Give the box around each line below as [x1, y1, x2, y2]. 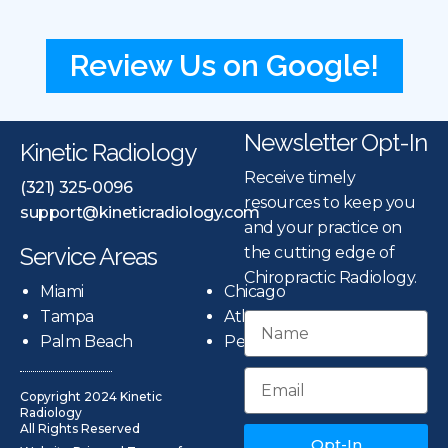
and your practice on [244, 218, 402, 238]
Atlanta [224, 307, 281, 327]
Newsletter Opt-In [244, 128, 427, 158]
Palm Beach [40, 332, 133, 352]
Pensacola [224, 332, 303, 352]
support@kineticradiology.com [20, 203, 260, 223]
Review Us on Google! [69, 48, 379, 84]
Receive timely [244, 168, 356, 188]
